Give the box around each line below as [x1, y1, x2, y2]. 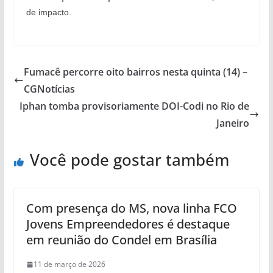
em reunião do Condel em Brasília [26, 232, 217, 248]
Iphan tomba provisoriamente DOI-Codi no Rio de [19, 99, 250, 113]
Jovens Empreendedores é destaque [26, 216, 230, 232]
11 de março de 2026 [33, 259, 105, 269]
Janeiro [216, 116, 250, 130]
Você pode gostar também [29, 149, 229, 171]
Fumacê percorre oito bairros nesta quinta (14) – [23, 65, 247, 79]
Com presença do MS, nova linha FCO [26, 200, 237, 216]
